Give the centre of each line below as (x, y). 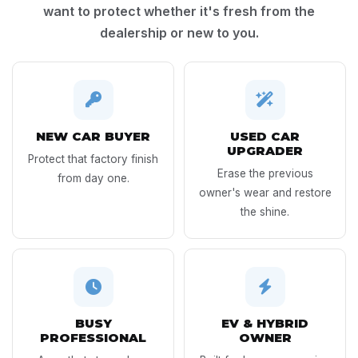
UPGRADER (265, 150)
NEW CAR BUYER (93, 136)
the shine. (265, 211)
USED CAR (265, 136)
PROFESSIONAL (93, 337)
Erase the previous (265, 173)
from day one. (93, 178)
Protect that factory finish (93, 159)
